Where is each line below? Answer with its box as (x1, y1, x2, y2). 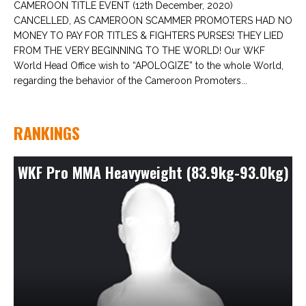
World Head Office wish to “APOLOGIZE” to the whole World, (14, 59, 283, 71)
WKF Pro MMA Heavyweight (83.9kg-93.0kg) (17, 161, 289, 183)
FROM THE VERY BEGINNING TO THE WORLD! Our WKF (14, 44, 265, 56)
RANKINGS (14, 120, 80, 145)
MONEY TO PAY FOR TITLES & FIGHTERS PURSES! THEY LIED (14, 29, 283, 41)
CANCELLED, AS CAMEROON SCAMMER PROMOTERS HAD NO (14, 14, 292, 26)
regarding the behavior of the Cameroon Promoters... (14, 74, 247, 86)
